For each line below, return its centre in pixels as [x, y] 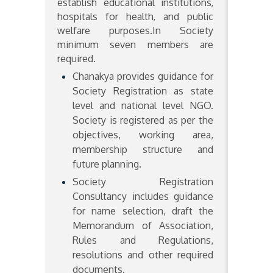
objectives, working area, [143, 134]
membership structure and [143, 149]
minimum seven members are [135, 44]
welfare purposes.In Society [135, 30]
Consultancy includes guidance [143, 196]
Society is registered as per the [143, 120]
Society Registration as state [143, 90]
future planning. [107, 164]
